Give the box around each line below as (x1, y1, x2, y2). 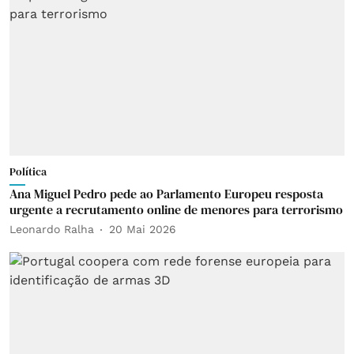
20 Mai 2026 (109, 223, 176, 235)
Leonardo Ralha (9, 223, 94, 235)
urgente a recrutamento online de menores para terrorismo (9, 200, 343, 218)
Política (9, 163, 47, 179)
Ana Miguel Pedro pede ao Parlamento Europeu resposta (9, 184, 323, 202)
